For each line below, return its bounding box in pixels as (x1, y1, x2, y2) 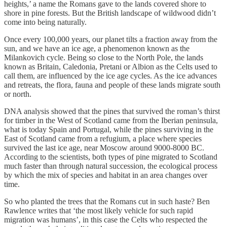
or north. (4, 90, 31, 99)
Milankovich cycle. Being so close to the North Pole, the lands (4, 53, 203, 62)
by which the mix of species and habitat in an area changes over (4, 171, 207, 180)
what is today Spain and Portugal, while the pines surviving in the (4, 125, 213, 134)
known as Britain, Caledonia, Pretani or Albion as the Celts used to (4, 62, 217, 71)
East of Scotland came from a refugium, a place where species (4, 134, 202, 143)
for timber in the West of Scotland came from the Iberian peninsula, (4, 116, 218, 125)
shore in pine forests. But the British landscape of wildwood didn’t (4, 9, 216, 18)
